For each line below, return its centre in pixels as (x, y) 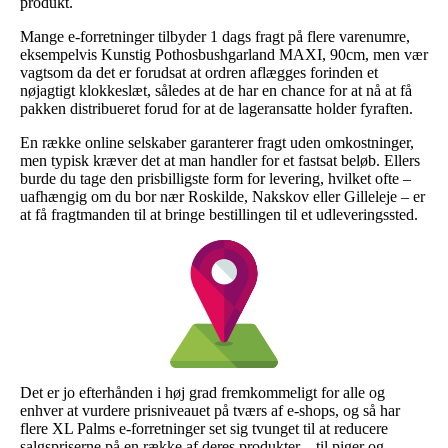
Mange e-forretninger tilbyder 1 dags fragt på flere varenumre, (215, 36)
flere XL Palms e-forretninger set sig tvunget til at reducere (204, 428)
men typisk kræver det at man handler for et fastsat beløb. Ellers (220, 160)
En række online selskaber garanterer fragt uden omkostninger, (217, 142)
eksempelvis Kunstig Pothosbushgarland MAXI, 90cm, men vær (224, 54)
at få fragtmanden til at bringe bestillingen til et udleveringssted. (219, 214)
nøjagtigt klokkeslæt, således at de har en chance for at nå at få (216, 90)
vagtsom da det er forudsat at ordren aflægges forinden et (199, 72)
